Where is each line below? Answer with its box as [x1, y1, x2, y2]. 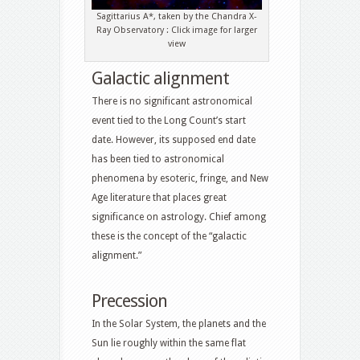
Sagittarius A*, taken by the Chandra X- [96, 11, 257, 22]
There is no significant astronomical [92, 96, 252, 108]
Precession [92, 291, 167, 312]
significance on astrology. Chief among [92, 211, 266, 223]
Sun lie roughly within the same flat [92, 337, 246, 350]
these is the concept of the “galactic [92, 231, 247, 243]
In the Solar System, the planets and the [92, 318, 266, 330]
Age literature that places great [92, 192, 227, 204]
